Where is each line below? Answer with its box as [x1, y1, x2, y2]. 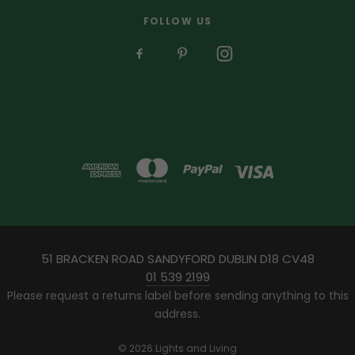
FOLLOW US [143, 13, 212, 28]
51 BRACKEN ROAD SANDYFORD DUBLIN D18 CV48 [40, 250, 315, 267]
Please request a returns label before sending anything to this [6, 287, 349, 303]
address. [155, 305, 200, 322]
